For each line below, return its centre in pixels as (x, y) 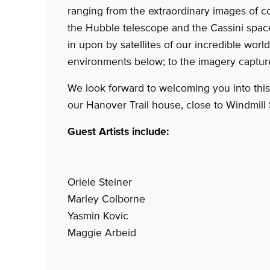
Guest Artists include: (118, 132)
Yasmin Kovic (98, 216)
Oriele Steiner (100, 182)
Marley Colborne (106, 199)
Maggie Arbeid (102, 233)
